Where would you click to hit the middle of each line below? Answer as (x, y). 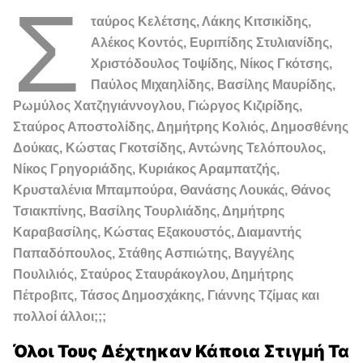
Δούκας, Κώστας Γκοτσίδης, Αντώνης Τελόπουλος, (169, 147)
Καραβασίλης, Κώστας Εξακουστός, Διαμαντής (157, 232)
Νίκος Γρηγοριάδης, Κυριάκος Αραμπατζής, (146, 169)
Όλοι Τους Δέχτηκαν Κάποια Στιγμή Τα (181, 350)
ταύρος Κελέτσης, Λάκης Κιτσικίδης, (201, 21)
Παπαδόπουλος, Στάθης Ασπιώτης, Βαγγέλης (154, 253)
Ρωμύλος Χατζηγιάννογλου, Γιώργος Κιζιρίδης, (158, 105)
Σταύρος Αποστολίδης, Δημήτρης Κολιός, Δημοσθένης (181, 126)
